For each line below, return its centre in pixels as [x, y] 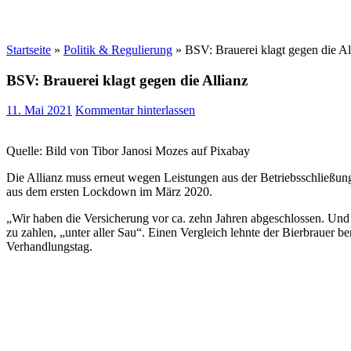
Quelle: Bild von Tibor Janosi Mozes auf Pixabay [128, 151]
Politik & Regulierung [118, 50]
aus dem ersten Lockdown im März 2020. [109, 192]
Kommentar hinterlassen [135, 110]
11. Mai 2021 [39, 110]
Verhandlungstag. [49, 247]
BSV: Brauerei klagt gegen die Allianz [127, 80]
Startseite [29, 50]
